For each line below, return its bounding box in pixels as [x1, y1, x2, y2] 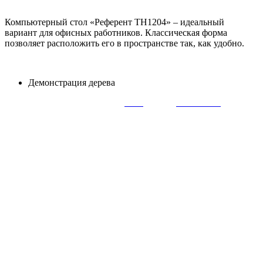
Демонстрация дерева [28, 77, 115, 87]
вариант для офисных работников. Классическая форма [5, 27, 227, 38]
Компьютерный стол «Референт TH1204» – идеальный [5, 16, 224, 27]
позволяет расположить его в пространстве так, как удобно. [5, 38, 244, 48]
